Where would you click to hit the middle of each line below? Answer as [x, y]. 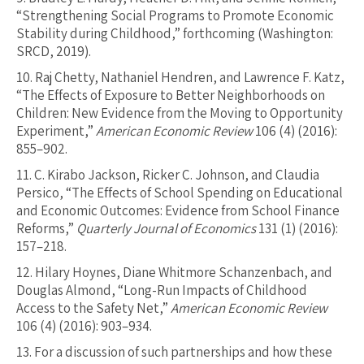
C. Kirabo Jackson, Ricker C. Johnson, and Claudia [177, 175]
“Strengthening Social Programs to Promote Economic [175, 16]
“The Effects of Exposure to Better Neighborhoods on [171, 95]
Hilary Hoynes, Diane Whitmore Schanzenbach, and [184, 273]
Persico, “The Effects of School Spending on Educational [180, 193]
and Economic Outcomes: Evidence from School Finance [178, 211]
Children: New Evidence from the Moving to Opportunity [180, 113]
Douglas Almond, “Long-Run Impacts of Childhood [162, 290]
